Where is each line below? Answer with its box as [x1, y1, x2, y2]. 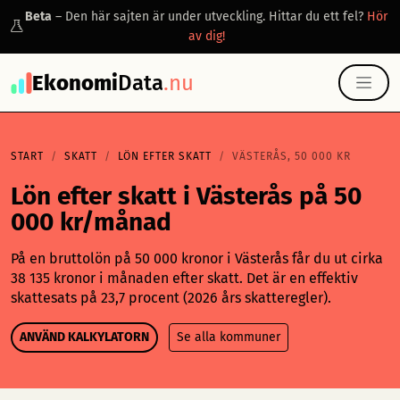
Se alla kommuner [177, 329, 280, 345]
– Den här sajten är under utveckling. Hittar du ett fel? [52, 9, 367, 24]
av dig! [187, 29, 225, 44]
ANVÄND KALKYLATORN [20, 329, 149, 345]
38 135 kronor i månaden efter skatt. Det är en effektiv [11, 270, 358, 287]
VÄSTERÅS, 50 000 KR [232, 150, 351, 162]
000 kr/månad [11, 207, 171, 237]
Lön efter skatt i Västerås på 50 [11, 181, 362, 211]
